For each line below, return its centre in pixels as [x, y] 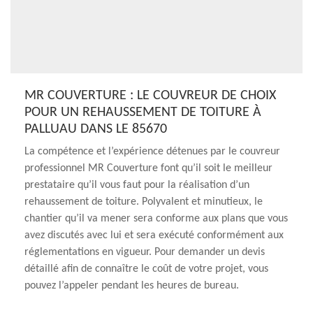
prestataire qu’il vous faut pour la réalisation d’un [137, 185]
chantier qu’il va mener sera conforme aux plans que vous [156, 219]
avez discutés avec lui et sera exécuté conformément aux [154, 235]
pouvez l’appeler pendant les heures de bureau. [132, 286]
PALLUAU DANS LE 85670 [96, 129]
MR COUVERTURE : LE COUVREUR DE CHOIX [150, 96]
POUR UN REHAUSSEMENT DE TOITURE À [143, 112]
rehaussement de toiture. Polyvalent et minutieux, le [144, 202]
